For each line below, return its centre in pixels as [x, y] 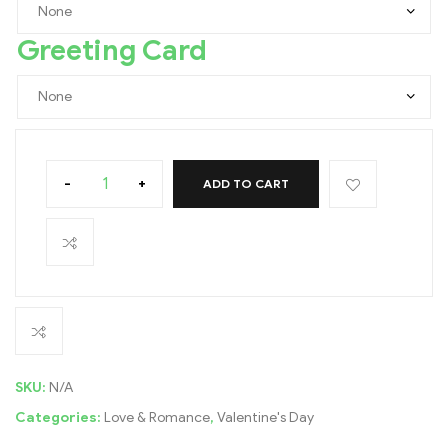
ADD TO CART [246, 184]
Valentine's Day [265, 418]
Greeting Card [112, 50]
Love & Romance [157, 418]
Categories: [59, 418]
